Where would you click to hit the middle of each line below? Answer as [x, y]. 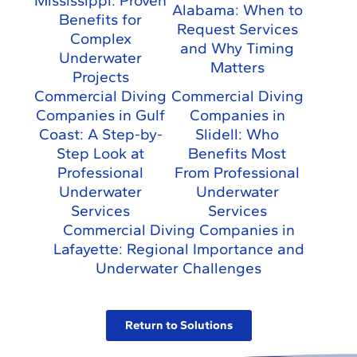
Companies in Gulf [101, 116]
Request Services [237, 29]
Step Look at [101, 154]
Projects [100, 77]
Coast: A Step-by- [100, 135]
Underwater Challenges [178, 269]
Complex [100, 39]
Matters [237, 68]
